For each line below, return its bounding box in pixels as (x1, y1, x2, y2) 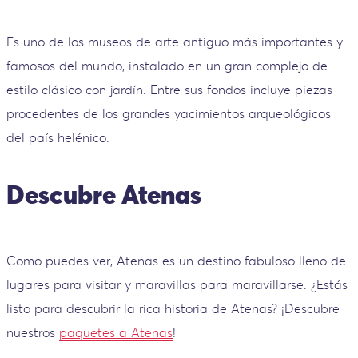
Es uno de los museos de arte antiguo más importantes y (6, 33, 343, 50)
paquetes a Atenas (59, 324, 173, 340)
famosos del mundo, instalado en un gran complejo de (6, 57, 328, 74)
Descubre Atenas (6, 178, 201, 212)
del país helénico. (6, 129, 109, 145)
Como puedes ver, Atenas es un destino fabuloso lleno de (6, 252, 346, 268)
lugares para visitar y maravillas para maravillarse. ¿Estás (6, 276, 348, 292)
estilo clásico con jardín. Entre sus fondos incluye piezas (6, 81, 332, 97)
